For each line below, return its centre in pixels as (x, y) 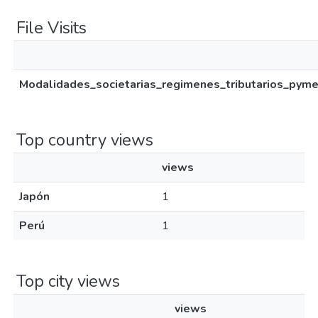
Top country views (85, 140)
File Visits (51, 28)
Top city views (68, 281)
